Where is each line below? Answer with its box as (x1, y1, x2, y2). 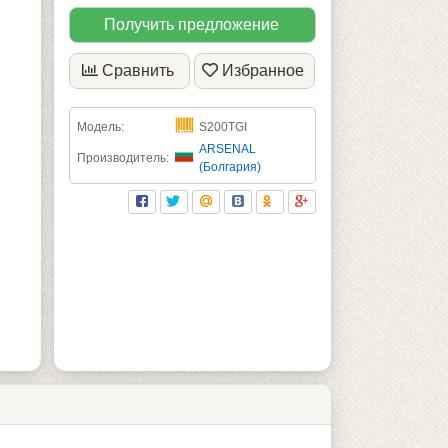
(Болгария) (198, 159, 261, 174)
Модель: (76, 119, 124, 134)
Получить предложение (103, 15, 279, 33)
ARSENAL (198, 141, 256, 156)
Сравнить (102, 61, 175, 79)
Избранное (222, 61, 305, 79)
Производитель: (76, 150, 169, 165)
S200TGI (198, 119, 247, 134)
